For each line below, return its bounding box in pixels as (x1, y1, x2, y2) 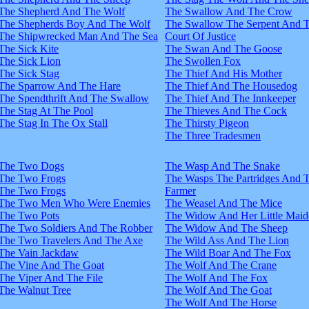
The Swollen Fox (165, 54, 241, 67)
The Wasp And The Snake (165, 159, 280, 172)
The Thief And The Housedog (165, 79, 297, 92)
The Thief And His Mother (165, 67, 282, 79)
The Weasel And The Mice (165, 197, 282, 209)
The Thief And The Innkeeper (165, 92, 296, 104)
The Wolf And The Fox (165, 271, 268, 283)
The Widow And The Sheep (165, 221, 288, 234)
